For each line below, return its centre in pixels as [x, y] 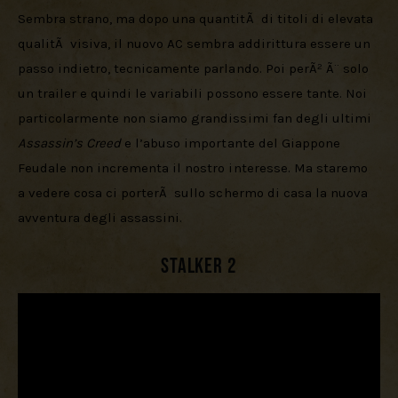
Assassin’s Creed [70, 143]
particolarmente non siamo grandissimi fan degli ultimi [196, 118]
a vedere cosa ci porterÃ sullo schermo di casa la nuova [195, 192]
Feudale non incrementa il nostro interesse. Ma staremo [195, 167]
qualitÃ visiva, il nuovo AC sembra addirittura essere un [196, 43]
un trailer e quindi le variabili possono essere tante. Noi [194, 93]
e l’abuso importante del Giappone [232, 143]
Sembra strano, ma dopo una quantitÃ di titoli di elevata [197, 18]
